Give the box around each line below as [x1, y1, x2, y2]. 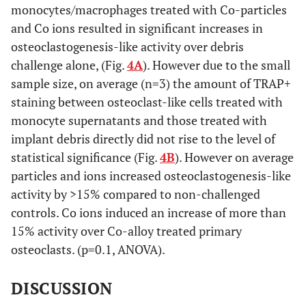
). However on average [175, 148, 294, 165]
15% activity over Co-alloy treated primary [11, 222, 242, 239]
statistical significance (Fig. [11, 148, 160, 165]
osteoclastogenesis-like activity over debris [11, 38, 244, 55]
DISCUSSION [11, 277, 113, 299]
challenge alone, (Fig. [11, 56, 127, 73]
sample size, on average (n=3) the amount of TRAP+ [11, 74, 291, 92]
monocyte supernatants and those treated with [11, 111, 267, 128]
